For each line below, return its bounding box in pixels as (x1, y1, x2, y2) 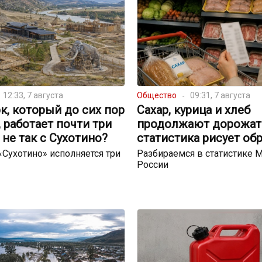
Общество (136, 91, 177, 101)
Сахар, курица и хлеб (136, 103, 250, 118)
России (136, 159, 168, 171)
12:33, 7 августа (2, 91, 63, 101)
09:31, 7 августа (189, 91, 250, 101)
